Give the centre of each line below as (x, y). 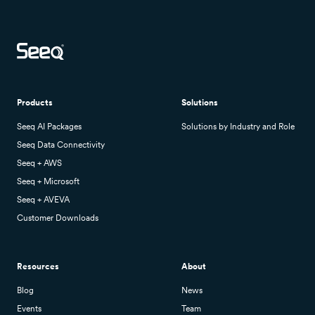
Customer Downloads (58, 218)
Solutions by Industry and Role (238, 127)
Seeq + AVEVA (43, 200)
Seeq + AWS (39, 163)
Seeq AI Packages (49, 127)
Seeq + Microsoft (48, 182)
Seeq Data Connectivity (61, 145)
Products (35, 103)
